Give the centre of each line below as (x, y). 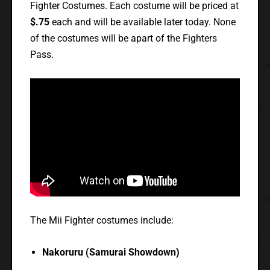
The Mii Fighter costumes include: (102, 221)
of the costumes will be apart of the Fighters (123, 39)
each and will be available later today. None (143, 22)
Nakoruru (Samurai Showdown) (111, 253)
